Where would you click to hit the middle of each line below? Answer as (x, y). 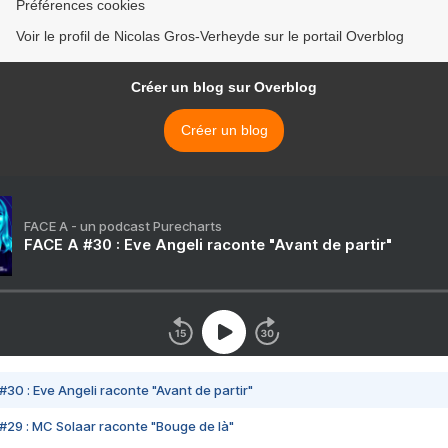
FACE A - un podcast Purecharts (123, 226)
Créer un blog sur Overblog (224, 87)
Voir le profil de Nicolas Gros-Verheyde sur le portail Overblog (210, 36)
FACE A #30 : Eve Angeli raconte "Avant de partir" (208, 245)
